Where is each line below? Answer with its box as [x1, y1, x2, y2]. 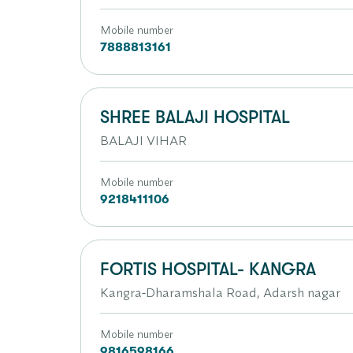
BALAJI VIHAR [100, 132, 187, 148]
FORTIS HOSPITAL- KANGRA [100, 259, 316, 279]
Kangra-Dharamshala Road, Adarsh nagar [100, 284, 340, 300]
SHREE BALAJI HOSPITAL [100, 107, 290, 127]
